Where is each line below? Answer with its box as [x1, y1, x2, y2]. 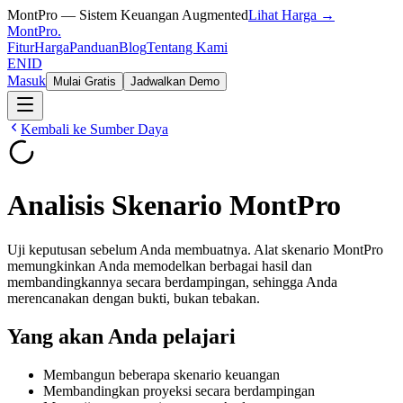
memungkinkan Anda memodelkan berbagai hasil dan [7, 257, 312, 273]
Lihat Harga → [248, 7, 335, 22]
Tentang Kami [147, 40, 228, 55]
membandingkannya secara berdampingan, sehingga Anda [7, 273, 337, 290]
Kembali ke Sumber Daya [21, 121, 168, 137]
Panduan [69, 40, 119, 55]
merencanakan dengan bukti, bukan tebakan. [7, 290, 260, 306]
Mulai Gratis [53, 75, 116, 88]
